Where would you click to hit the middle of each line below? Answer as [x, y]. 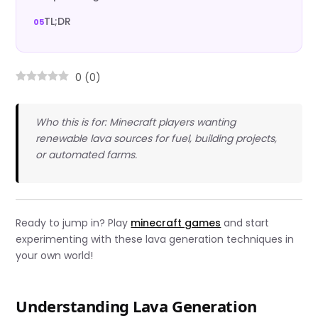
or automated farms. [86, 155]
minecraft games [176, 223]
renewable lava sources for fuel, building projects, [156, 139]
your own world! [55, 255]
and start [245, 223]
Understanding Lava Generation [136, 306]
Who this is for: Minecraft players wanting [135, 122]
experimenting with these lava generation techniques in [155, 239]
